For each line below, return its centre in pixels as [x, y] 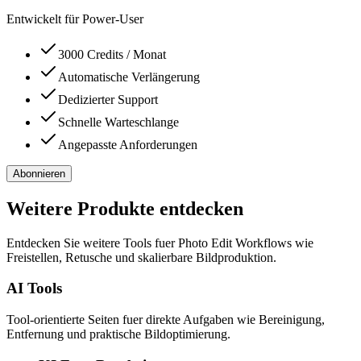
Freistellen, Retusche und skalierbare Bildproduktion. [141, 257]
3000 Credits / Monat [112, 54]
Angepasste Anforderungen [128, 144]
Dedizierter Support [108, 99]
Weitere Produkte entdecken [125, 208]
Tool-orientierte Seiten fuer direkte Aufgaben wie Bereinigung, [166, 320]
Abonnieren [39, 173]
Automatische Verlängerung [129, 77]
